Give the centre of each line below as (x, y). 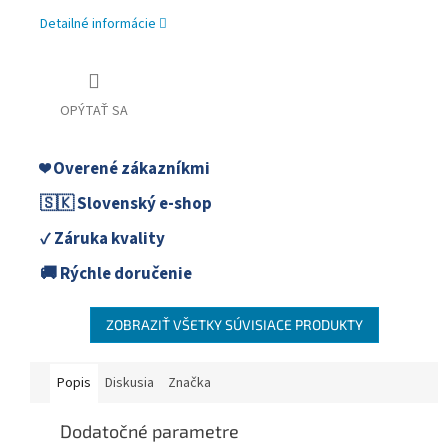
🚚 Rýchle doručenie (116, 274)
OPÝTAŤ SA (94, 111)
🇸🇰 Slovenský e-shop (126, 204)
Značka (189, 383)
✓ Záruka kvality (102, 239)
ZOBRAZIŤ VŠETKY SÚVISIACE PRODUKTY (234, 325)
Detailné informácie (98, 24)
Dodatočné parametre (149, 431)
